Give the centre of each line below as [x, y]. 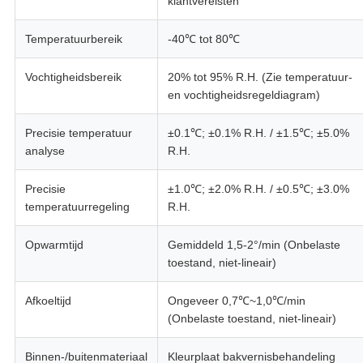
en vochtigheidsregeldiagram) [243, 95]
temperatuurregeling [77, 207]
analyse [45, 151]
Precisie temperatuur [78, 133]
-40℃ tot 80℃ [203, 39]
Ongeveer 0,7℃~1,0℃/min [236, 301]
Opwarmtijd [54, 245]
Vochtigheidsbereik [73, 77]
